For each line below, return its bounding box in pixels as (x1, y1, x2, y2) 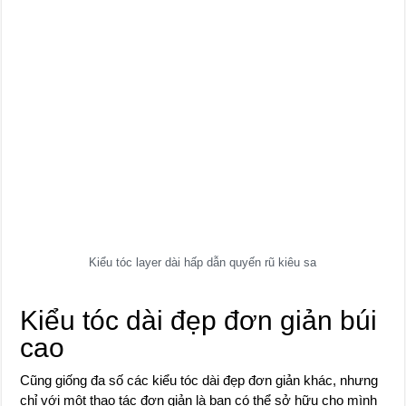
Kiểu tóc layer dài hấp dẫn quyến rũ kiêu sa (89, 256, 317, 269)
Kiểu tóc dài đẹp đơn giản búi (20, 305, 378, 335)
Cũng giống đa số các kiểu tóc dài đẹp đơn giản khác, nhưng (20, 372, 379, 388)
